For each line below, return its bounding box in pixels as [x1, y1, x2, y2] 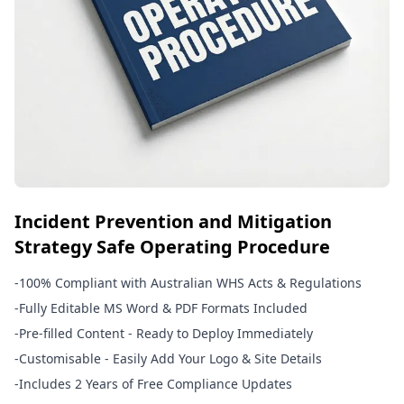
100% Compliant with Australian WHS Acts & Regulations [19, 274, 362, 291]
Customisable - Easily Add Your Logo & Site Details [19, 350, 322, 367]
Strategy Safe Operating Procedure [14, 234, 330, 259]
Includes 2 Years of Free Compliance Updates [19, 375, 292, 392]
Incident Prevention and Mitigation [14, 209, 332, 234]
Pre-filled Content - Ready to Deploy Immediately [19, 325, 313, 342]
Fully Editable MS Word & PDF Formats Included [19, 299, 308, 317]
